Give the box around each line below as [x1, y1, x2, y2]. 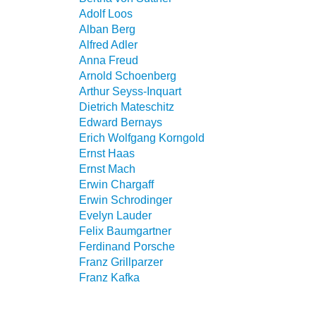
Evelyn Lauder [79, 209, 152, 221]
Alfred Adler [79, 38, 138, 51]
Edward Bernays [79, 116, 162, 128]
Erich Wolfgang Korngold [79, 131, 205, 144]
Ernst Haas [79, 147, 135, 159]
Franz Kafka [79, 271, 140, 284]
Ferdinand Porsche [79, 240, 175, 253]
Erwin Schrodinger [79, 193, 172, 206]
